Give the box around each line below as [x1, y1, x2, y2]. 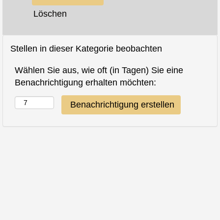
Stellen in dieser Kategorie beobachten [10, 44, 162, 54]
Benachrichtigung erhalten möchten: [15, 78, 156, 87]
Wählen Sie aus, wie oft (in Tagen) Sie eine [15, 65, 183, 75]
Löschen [33, 9, 67, 19]
